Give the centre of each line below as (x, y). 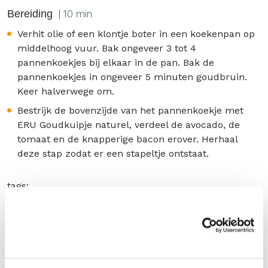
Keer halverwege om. (66, 91)
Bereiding (30, 14)
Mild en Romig (54, 211)
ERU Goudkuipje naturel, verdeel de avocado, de (129, 125)
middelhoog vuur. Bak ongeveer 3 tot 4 (107, 48)
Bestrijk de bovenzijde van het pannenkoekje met (130, 110)
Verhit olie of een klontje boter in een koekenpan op (136, 34)
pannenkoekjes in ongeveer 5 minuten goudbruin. (132, 77)
